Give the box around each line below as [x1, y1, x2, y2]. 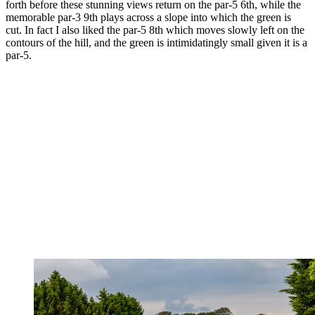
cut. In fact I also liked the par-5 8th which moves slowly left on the [6, 24, 304, 37]
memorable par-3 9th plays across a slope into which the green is [6, 11, 291, 24]
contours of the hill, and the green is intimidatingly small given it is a [6, 37, 307, 49]
